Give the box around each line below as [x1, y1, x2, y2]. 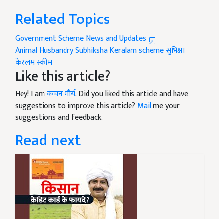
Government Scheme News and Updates [15, 31, 148, 45]
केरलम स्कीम [15, 55, 52, 69]
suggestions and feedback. [15, 110, 103, 124]
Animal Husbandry [15, 44, 73, 57]
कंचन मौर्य [47, 87, 75, 101]
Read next [15, 127, 81, 153]
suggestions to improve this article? [15, 99, 137, 112]
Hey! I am [15, 87, 47, 101]
